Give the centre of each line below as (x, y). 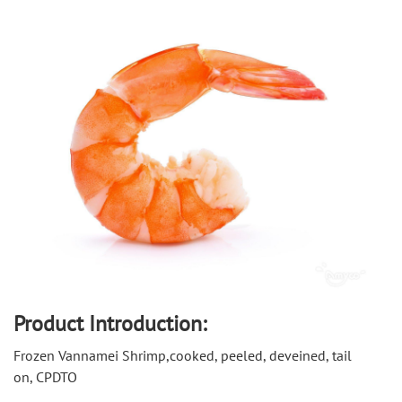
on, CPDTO (45, 377)
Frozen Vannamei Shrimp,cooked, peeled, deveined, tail (183, 356)
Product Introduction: (110, 324)
